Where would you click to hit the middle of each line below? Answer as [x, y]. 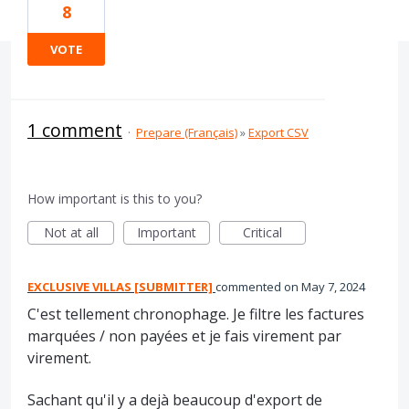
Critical [262, 232]
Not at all [71, 232]
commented [250, 287]
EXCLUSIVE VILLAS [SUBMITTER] [120, 287]
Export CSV [278, 132]
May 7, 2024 [333, 287]
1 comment [75, 130]
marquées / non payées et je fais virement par [184, 336]
